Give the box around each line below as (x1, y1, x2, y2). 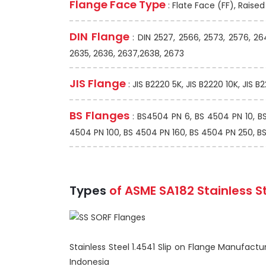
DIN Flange (69, 29, 133, 44)
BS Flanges (69, 108, 130, 123)
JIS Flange (69, 76, 126, 91)
